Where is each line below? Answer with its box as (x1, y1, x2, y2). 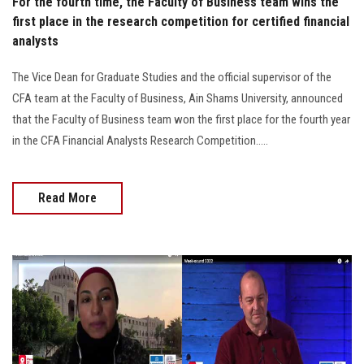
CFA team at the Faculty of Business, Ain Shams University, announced (12, 90, 343, 106)
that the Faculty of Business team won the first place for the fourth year (12, 111, 350, 127)
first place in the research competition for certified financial (12, 13, 349, 29)
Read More (38, 189, 97, 206)
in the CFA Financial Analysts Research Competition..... (12, 132, 268, 148)
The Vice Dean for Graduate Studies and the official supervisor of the (12, 69, 331, 84)
